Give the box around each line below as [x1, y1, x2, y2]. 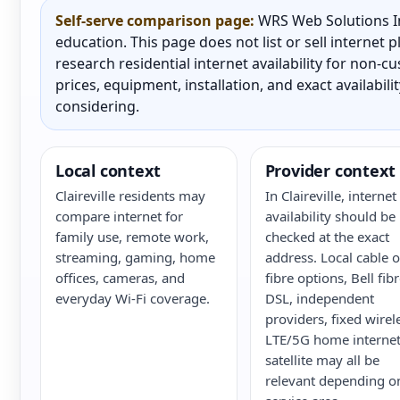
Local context [55, 160, 161, 181]
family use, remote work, [55, 228, 209, 246]
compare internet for [55, 207, 183, 225]
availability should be [264, 207, 396, 225]
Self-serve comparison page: [55, 11, 254, 30]
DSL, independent [264, 289, 374, 307]
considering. [55, 96, 139, 116]
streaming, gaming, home [55, 248, 215, 266]
